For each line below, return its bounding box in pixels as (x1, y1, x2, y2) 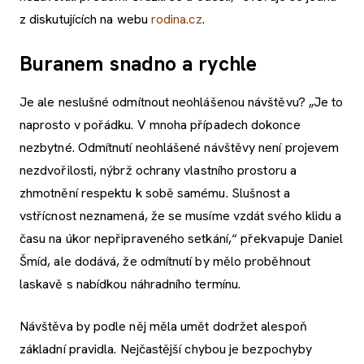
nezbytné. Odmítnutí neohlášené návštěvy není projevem (19, 139, 340, 157)
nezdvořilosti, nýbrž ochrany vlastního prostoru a (19, 162, 297, 180)
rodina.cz (150, 11, 202, 28)
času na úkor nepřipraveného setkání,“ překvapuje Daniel (19, 230, 344, 248)
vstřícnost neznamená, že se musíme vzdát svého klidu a (19, 207, 342, 225)
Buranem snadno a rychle (19, 50, 257, 78)
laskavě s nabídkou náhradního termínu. (19, 275, 241, 293)
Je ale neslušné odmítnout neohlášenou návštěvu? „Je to (19, 93, 344, 111)
